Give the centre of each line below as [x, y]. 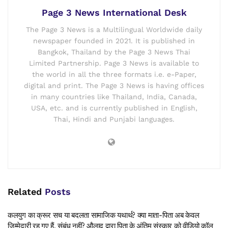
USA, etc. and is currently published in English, [114, 108]
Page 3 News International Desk [114, 12]
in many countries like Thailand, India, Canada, [114, 96]
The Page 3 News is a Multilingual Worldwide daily [114, 29]
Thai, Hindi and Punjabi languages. [114, 119]
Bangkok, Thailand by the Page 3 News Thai [114, 52]
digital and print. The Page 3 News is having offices [114, 85]
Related [25, 191]
